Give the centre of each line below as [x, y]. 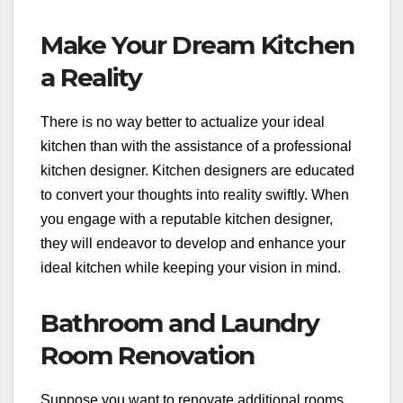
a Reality [91, 78]
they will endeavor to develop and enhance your [193, 244]
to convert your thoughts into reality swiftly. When [195, 195]
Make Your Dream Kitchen [197, 45]
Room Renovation [148, 356]
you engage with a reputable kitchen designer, [187, 219]
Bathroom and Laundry [180, 323]
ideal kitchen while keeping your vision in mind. [191, 268]
